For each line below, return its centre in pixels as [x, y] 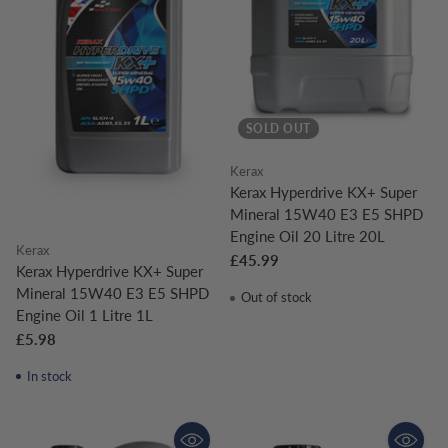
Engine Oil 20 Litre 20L [307, 235]
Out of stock [274, 296]
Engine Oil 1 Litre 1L [84, 314]
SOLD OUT [278, 128]
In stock [47, 375]
